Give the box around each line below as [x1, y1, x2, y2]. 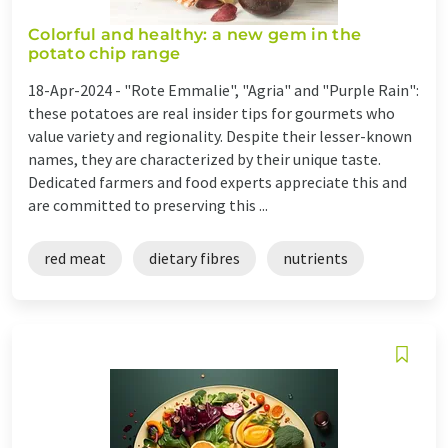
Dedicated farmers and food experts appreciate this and [28, 171, 407, 192]
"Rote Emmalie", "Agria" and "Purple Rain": [124, 79, 419, 100]
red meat [44, 247, 106, 268]
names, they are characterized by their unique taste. [28, 148, 381, 169]
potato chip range [28, 43, 181, 63]
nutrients [283, 247, 348, 268]
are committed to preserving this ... [28, 194, 268, 215]
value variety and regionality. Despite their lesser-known [28, 125, 412, 146]
